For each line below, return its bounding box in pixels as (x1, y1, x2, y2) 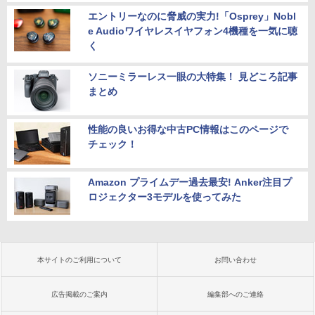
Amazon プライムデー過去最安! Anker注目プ (88, 176, 292, 188)
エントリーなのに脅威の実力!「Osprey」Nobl (88, 11, 296, 22)
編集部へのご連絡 (207, 290, 264, 299)
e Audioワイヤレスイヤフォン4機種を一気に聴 (88, 25, 297, 37)
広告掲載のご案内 (51, 290, 108, 299)
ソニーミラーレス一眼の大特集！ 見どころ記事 (88, 71, 297, 83)
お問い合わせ (214, 256, 257, 264)
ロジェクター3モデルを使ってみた (88, 191, 241, 203)
